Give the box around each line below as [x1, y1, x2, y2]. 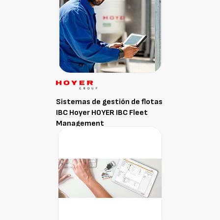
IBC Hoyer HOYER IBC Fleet [56, 108, 148, 117]
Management [56, 118, 104, 128]
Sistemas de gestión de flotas [56, 97, 163, 107]
